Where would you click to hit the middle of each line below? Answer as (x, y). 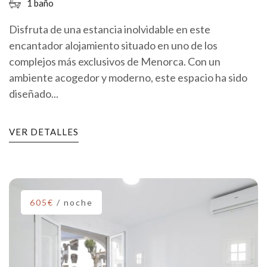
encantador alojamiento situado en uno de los (113, 46)
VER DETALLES (44, 132)
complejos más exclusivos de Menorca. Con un (115, 62)
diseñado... (34, 94)
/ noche (75, 203)
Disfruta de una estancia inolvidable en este (110, 30)
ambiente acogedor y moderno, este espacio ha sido (128, 78)
